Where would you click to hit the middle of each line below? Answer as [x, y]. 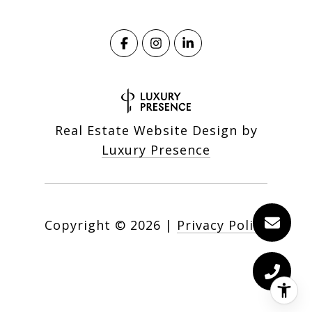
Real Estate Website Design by [156, 130]
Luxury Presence [156, 149]
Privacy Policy [222, 225]
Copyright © [85, 225]
